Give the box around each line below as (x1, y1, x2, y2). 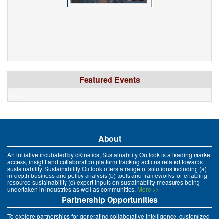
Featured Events (79, 74, 140, 86)
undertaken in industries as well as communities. (7, 185, 137, 194)
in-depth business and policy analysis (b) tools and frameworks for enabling (7, 171, 207, 180)
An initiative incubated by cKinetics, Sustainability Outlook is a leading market (7, 151, 212, 159)
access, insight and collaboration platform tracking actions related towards (7, 157, 203, 166)
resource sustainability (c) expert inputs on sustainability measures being (7, 178, 200, 187)
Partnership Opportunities (61, 194, 158, 206)
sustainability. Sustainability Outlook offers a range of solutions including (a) (7, 164, 207, 173)
